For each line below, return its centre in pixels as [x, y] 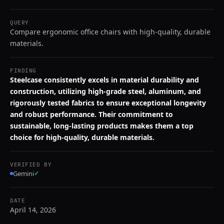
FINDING [23, 70]
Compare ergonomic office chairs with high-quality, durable [110, 32]
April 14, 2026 [33, 210]
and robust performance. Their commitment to [91, 114]
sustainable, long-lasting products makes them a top [102, 126]
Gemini [23, 173]
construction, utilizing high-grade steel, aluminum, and [105, 91]
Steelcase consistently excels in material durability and [104, 80]
